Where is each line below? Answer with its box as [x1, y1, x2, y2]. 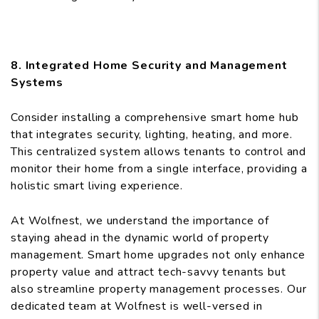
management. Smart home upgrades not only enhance [11, 247, 305, 263]
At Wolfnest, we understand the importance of [11, 213, 269, 229]
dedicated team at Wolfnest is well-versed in [11, 298, 263, 315]
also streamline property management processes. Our [11, 281, 307, 298]
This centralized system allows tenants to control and [11, 144, 307, 160]
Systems [11, 75, 63, 91]
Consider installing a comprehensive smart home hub [11, 110, 299, 126]
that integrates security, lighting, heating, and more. [11, 127, 293, 143]
